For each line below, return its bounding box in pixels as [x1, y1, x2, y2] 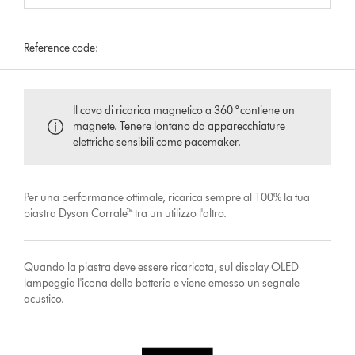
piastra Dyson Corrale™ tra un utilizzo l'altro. [24, 206, 227, 220]
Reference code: [24, 40, 99, 55]
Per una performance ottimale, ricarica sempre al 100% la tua [24, 190, 311, 204]
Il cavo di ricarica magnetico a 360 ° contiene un [73, 103, 296, 117]
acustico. [24, 292, 65, 306]
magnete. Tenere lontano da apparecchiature [73, 119, 286, 133]
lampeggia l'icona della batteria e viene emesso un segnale [24, 276, 300, 290]
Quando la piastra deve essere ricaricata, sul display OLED [24, 260, 300, 274]
